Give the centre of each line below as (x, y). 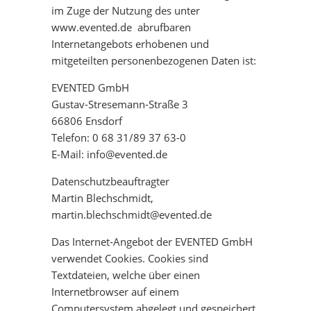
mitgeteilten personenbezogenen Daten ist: (154, 60)
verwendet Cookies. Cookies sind (130, 258)
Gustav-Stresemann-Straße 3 (120, 104)
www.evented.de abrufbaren (121, 27)
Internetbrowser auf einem (115, 292)
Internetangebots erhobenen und (130, 44)
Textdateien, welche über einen (126, 275)
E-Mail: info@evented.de (109, 154)
